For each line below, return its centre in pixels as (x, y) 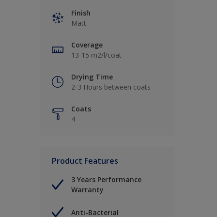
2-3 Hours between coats (111, 87)
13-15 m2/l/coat (96, 55)
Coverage (87, 45)
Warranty (87, 190)
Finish (81, 13)
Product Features (85, 161)
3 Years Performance (106, 180)
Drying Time (92, 77)
